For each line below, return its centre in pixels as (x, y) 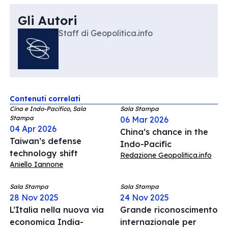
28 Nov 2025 (34, 197)
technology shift (44, 153)
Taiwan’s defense (46, 141)
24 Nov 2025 (145, 197)
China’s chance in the (164, 132)
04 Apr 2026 (33, 129)
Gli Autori (48, 20)
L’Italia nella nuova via (57, 210)
